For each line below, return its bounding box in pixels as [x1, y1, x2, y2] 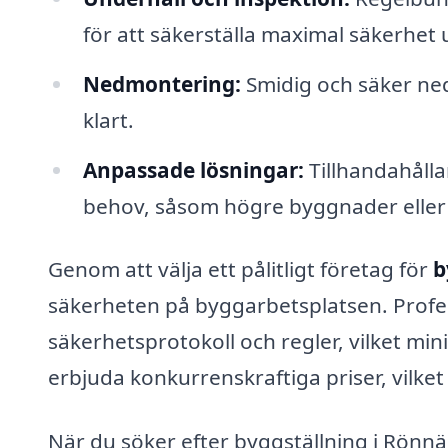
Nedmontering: [82, 69, 241, 98]
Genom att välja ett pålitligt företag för [48, 255, 433, 284]
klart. [82, 105, 134, 134]
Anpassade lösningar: [82, 155, 304, 184]
